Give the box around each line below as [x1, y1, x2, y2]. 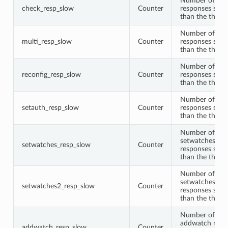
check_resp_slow [21, 4, 74, 12]
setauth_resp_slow [21, 103, 79, 111]
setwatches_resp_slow [21, 140, 91, 149]
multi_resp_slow [21, 37, 72, 45]
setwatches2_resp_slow [21, 182, 95, 190]
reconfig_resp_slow [21, 70, 81, 78]
